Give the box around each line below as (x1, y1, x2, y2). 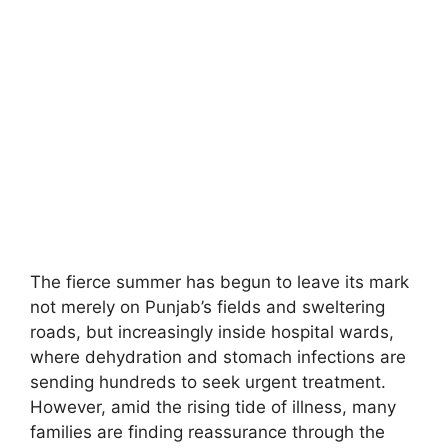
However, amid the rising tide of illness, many (30, 397, 396, 418)
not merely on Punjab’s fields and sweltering (30, 297, 385, 318)
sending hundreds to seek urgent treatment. (30, 372, 386, 393)
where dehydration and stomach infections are (30, 347, 406, 368)
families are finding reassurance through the (30, 422, 385, 443)
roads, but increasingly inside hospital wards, (30, 322, 394, 343)
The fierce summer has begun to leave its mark (30, 272, 409, 293)
